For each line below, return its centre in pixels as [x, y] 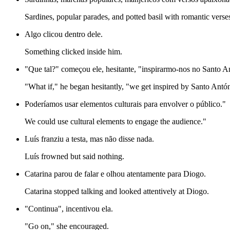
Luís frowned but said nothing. [74, 157]
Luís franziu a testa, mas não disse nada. [89, 139]
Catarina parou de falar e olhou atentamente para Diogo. [115, 174]
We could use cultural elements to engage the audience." [116, 122]
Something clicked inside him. [73, 52]
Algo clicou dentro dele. [64, 34]
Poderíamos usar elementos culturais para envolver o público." [125, 104]
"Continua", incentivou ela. [69, 209]
